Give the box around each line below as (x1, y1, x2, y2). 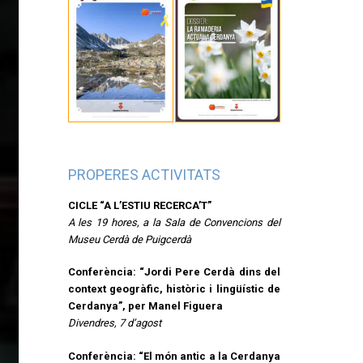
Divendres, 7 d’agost (67, 317, 161, 330)
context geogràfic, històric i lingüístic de (67, 283, 280, 296)
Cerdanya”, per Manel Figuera (67, 300, 223, 313)
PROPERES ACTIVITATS (67, 165, 220, 183)
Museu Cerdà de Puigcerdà (67, 233, 191, 246)
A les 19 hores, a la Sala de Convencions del (67, 216, 280, 228)
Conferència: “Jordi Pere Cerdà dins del (67, 266, 280, 279)
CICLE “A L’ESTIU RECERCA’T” (67, 199, 211, 211)
